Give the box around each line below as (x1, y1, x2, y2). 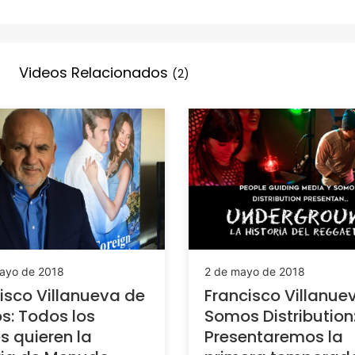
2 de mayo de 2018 (204, 264, 305, 278)
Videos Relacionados (19, 63, 172, 82)
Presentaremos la (204, 325, 343, 348)
